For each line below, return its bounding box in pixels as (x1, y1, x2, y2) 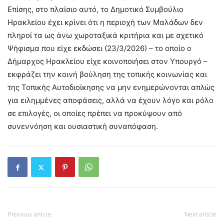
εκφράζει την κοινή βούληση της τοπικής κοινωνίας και (7, 69, 207, 79)
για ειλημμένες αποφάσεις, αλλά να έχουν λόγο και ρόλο (7, 95, 213, 105)
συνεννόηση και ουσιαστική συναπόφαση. (7, 121, 158, 131)
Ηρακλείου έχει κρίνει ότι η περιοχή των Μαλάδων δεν (7, 17, 203, 27)
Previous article (7, 210, 51, 218)
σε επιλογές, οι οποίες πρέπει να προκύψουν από (7, 108, 182, 118)
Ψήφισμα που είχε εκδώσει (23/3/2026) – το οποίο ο (7, 43, 191, 53)
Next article (184, 210, 216, 218)
